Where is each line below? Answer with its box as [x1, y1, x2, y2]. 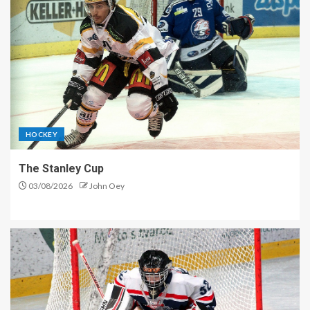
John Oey [89, 180, 125, 191]
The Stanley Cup [19, 161, 104, 175]
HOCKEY [26, 129, 58, 138]
